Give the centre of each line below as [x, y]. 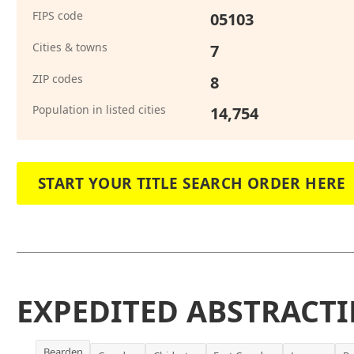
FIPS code [57, 16]
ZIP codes [57, 78]
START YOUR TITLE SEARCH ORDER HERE [192, 183]
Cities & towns [70, 47]
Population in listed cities [99, 110]
